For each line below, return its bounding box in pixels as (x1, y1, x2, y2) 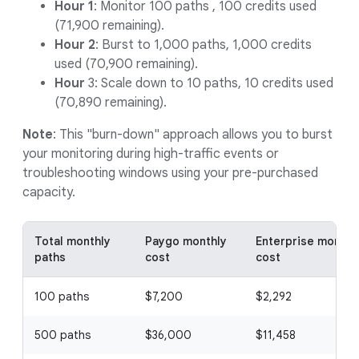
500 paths (34, 328, 91, 342)
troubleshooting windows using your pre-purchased (22, 165, 318, 181)
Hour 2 (54, 37, 95, 53)
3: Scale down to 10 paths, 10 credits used (88, 75, 333, 91)
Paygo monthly (145, 234, 227, 248)
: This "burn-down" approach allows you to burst (53, 127, 333, 143)
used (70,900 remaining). (54, 56, 198, 72)
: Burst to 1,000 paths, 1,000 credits (95, 37, 312, 53)
